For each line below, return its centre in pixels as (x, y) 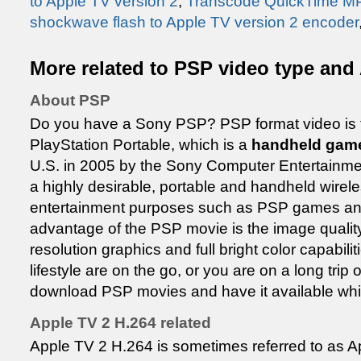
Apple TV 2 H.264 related (120, 323)
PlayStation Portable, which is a (141, 145)
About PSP (70, 100)
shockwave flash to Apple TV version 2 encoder (194, 22)
